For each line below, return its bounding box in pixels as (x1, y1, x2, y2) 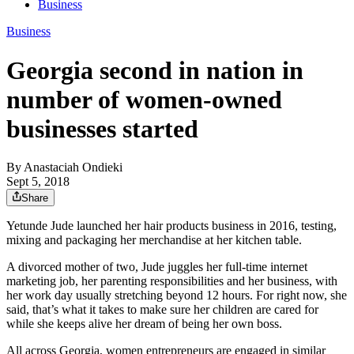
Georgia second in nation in (6, 55, 303, 85)
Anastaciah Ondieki (24, 160, 122, 175)
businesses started (6, 114, 198, 143)
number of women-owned (6, 85, 282, 114)
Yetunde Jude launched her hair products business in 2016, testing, (6, 219, 337, 233)
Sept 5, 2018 (6, 175, 70, 189)
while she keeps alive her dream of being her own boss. (6, 317, 282, 331)
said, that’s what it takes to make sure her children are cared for (6, 303, 318, 317)
